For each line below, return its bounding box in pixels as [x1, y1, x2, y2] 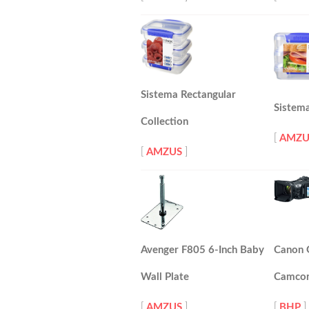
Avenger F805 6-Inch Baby [141, 245, 264, 255]
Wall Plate [141, 272, 189, 282]
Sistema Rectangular [141, 90, 236, 100]
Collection [141, 117, 188, 127]
